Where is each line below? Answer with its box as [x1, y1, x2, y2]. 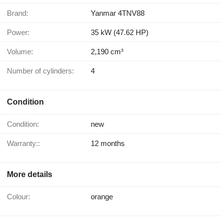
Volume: [11, 47, 33, 56]
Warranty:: [13, 139, 40, 148]
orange [91, 192, 113, 201]
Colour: [12, 192, 30, 201]
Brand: [12, 9, 28, 18]
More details [7, 170, 52, 179]
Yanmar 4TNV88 [91, 9, 145, 18]
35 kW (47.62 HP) [91, 28, 148, 37]
